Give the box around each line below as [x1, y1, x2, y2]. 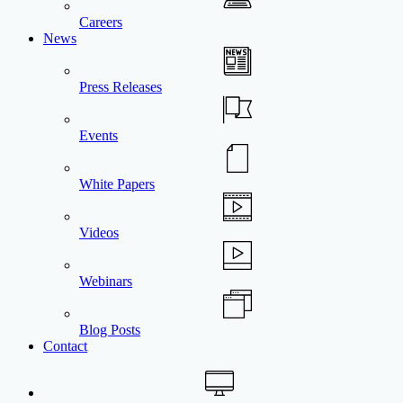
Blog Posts [79, 322, 140, 337]
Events [79, 128, 118, 143]
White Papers [79, 176, 155, 192]
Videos [79, 225, 119, 240]
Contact [43, 338, 87, 354]
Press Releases [79, 79, 162, 94]
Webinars [79, 273, 132, 289]
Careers [79, 14, 122, 30]
